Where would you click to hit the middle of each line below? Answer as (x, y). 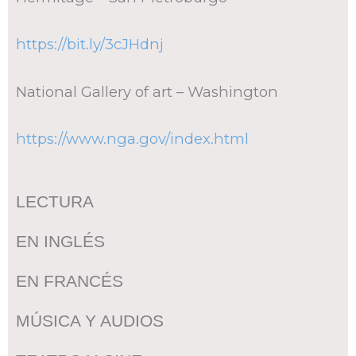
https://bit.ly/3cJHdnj (90, 44)
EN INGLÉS (60, 241)
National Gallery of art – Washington (147, 91)
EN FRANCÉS (70, 281)
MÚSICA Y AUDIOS (90, 320)
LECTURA (55, 201)
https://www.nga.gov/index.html (132, 138)
